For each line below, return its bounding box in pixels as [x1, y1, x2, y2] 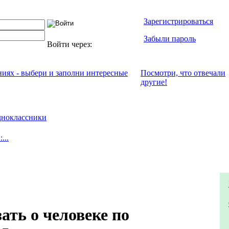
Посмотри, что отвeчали [141, 68, 225, 77]
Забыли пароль [144, 34, 196, 43]
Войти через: [47, 40, 94, 49]
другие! [141, 78, 167, 86]
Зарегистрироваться [144, 17, 213, 26]
